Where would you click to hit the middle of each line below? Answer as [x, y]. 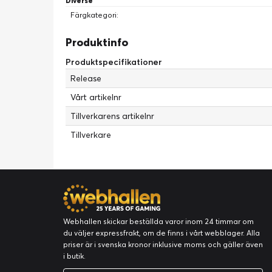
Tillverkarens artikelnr [112, 116]
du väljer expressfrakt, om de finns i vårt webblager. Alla [161, 233]
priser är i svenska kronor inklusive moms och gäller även [163, 244]
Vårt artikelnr [96, 97]
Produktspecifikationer [114, 62]
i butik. [74, 256]
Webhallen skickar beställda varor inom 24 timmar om [158, 221]
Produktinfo [97, 42]
